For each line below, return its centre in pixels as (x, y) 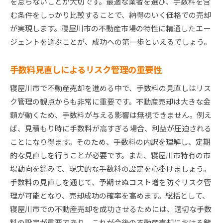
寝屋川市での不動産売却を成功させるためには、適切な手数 (111, 209)
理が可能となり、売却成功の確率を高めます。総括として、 (110, 196)
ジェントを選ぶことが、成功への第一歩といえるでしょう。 (111, 42)
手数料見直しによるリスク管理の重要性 (86, 70)
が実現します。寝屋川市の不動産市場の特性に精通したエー (110, 28)
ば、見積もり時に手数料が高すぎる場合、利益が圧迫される (111, 128)
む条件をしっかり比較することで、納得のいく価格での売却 (111, 15)
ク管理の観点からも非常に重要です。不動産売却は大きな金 (110, 102)
